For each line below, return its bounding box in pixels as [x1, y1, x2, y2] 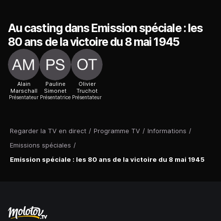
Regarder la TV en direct [10, 126, 86, 135]
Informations [147, 126, 186, 135]
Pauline [45, 80, 66, 87]
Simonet [44, 87, 67, 94]
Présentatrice [40, 94, 71, 100]
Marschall [10, 87, 37, 94]
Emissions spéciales [10, 141, 71, 149]
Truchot [76, 87, 98, 94]
